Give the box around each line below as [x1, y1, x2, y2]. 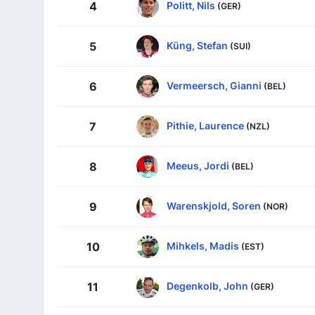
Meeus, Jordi [167, 159, 229, 172]
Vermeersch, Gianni [167, 79, 262, 91]
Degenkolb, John [167, 279, 248, 292]
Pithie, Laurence [167, 119, 244, 131]
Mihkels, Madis [167, 239, 239, 252]
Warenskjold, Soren [167, 199, 261, 212]
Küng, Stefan [167, 39, 228, 51]
